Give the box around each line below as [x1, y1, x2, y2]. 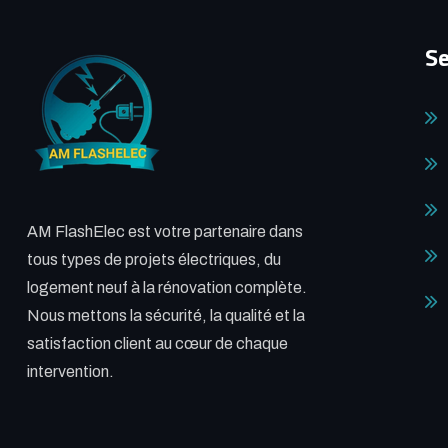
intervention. [26, 362, 114, 380]
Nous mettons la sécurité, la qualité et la [26, 306, 305, 324]
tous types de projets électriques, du [26, 250, 281, 268]
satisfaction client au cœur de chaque [26, 334, 288, 352]
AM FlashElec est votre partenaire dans [26, 222, 303, 240]
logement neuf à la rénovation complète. [26, 278, 307, 296]
